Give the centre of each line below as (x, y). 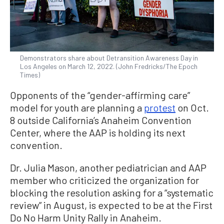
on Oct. (192, 108)
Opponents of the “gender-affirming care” (100, 95)
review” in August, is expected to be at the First (111, 205)
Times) (30, 75)
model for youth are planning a (77, 108)
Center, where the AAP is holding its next (98, 133)
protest (160, 108)
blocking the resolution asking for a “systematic (112, 193)
